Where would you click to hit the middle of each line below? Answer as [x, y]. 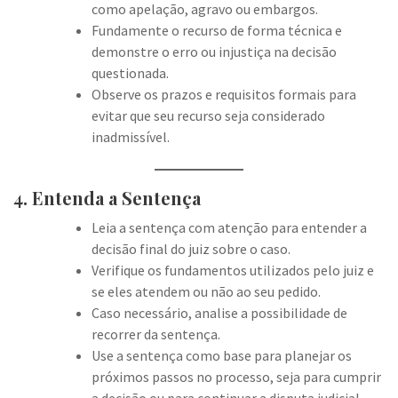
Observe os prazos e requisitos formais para [224, 94]
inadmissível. [131, 137]
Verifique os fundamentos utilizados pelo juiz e [233, 270]
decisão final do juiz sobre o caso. [191, 249]
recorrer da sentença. [156, 334]
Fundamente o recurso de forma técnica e [217, 30]
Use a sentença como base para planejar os [222, 355]
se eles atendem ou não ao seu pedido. [206, 291]
